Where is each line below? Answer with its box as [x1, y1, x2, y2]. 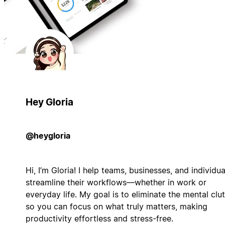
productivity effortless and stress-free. [25, 213, 173, 223]
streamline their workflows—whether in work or [25, 177, 206, 187]
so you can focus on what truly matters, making [25, 201, 207, 211]
